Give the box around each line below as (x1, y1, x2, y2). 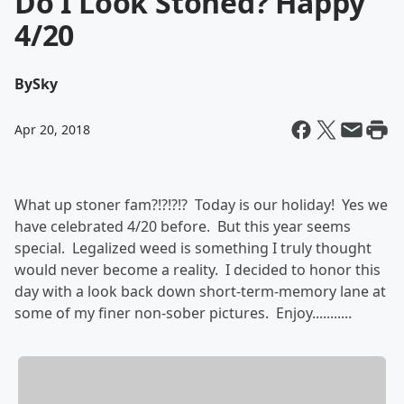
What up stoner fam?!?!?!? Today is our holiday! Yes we (14, 195, 388, 215)
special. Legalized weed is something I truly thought (14, 238, 372, 258)
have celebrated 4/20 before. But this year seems (14, 216, 351, 236)
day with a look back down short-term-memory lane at (14, 281, 386, 301)
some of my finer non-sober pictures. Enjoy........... (14, 303, 352, 323)
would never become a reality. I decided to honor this (14, 260, 381, 280)
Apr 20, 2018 (14, 121, 90, 138)
